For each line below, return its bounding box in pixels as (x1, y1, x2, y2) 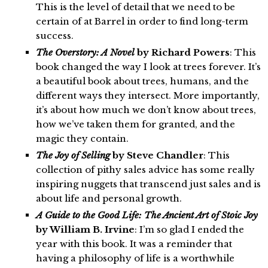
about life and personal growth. (36, 193, 182, 205)
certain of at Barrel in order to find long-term (36, 16, 248, 28)
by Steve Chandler (110, 150, 203, 162)
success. (36, 30, 74, 42)
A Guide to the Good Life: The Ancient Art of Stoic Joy (36, 209, 258, 221)
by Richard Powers (135, 47, 230, 59)
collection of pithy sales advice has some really (36, 164, 255, 176)
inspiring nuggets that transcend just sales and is (36, 178, 261, 190)
